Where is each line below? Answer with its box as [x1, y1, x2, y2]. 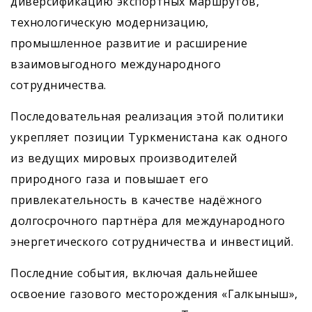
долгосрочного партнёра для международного [10, 213, 286, 228]
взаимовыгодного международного [10, 56, 221, 72]
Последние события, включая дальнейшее [10, 265, 258, 281]
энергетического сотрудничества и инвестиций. [10, 234, 293, 249]
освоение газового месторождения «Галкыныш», [10, 286, 298, 302]
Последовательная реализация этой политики [10, 109, 284, 124]
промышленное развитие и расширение [10, 36, 247, 51]
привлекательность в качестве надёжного [10, 192, 262, 208]
